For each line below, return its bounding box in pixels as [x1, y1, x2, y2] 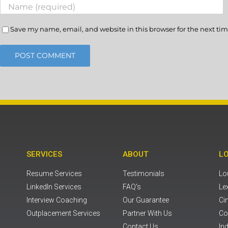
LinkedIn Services [26, 182, 81, 191]
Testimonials [123, 169, 164, 178]
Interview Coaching [26, 195, 87, 204]
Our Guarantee [123, 195, 169, 204]
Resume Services [26, 169, 82, 178]
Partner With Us [123, 209, 172, 217]
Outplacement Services [26, 209, 100, 217]
